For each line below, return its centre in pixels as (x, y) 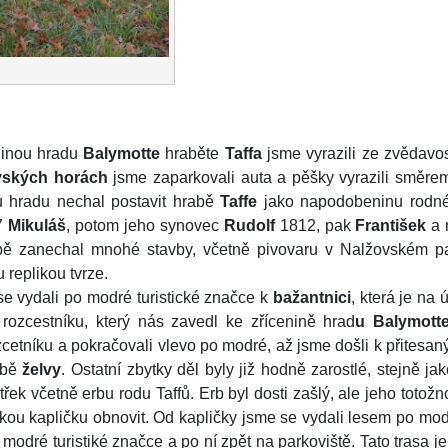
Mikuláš (37, 225)
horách (80, 177)
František (391, 225)
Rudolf (249, 225)
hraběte (192, 153)
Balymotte (122, 153)
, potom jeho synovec (145, 225)
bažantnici (311, 297)
